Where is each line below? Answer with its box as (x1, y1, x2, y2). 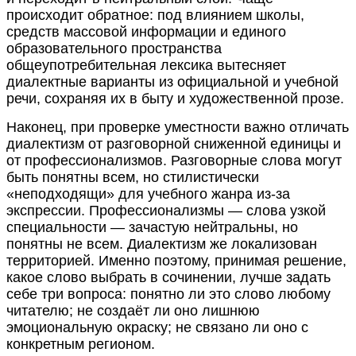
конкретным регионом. (6, 335, 155, 352)
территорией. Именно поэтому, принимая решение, (6, 252, 346, 269)
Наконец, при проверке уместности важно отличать (6, 118, 349, 135)
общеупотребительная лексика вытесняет (6, 56, 286, 73)
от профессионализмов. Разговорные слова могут (6, 152, 342, 168)
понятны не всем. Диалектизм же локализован (6, 235, 317, 252)
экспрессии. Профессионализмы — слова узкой (6, 202, 326, 219)
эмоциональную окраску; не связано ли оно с (6, 319, 308, 335)
